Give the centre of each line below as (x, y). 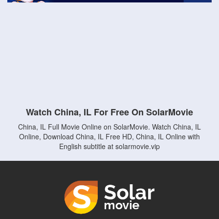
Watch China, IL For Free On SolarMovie (109, 112)
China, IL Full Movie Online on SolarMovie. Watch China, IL (109, 127)
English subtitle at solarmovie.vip (109, 146)
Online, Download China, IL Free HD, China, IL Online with (109, 136)
